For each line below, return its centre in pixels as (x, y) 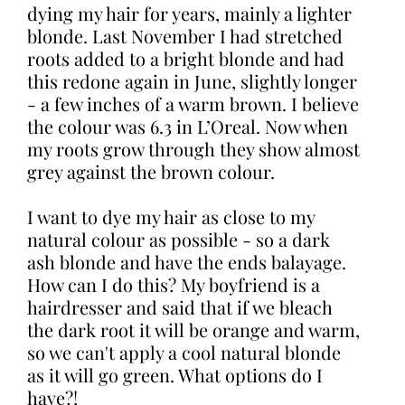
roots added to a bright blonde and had (186, 58)
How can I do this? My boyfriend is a (174, 284)
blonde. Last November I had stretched (185, 36)
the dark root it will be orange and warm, (193, 330)
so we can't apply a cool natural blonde (184, 352)
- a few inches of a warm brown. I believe (193, 104)
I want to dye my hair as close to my (171, 217)
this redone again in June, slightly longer (192, 81)
